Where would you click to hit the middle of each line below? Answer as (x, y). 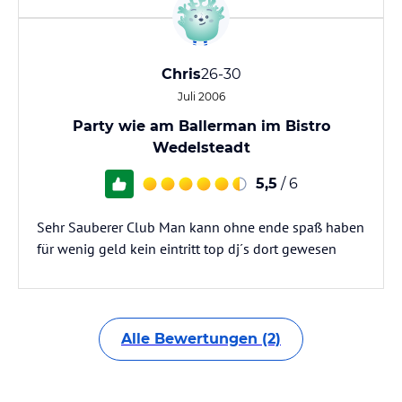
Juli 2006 (201, 96)
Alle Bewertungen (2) (201, 339)
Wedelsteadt (201, 148)
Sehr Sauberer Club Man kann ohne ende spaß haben (201, 227)
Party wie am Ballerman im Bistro (201, 126)
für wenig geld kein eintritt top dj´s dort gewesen (187, 249)
